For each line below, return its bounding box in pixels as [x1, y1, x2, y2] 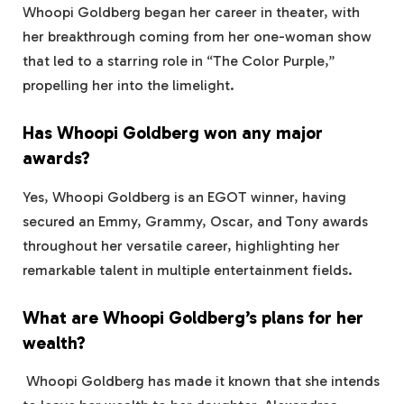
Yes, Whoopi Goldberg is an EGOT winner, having [23, 188, 346, 206]
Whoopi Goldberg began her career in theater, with [23, 4, 360, 22]
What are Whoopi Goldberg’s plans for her [23, 307, 363, 328]
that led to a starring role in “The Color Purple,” [23, 52, 335, 70]
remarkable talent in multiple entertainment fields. [23, 261, 356, 279]
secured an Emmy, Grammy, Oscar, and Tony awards [23, 212, 368, 230]
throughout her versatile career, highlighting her [23, 236, 340, 254]
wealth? [23, 332, 86, 353]
